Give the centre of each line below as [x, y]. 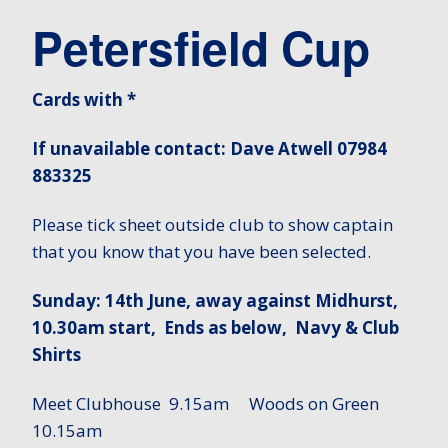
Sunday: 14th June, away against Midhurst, [215, 301]
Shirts [56, 355]
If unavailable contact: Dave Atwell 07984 [209, 149]
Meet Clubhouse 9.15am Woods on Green [205, 404]
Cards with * [88, 100]
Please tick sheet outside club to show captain [212, 225]
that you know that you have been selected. [201, 252]
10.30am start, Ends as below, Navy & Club [215, 328]
